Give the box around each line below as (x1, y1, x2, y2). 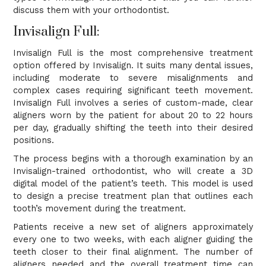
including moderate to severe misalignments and (13, 72, 253, 83)
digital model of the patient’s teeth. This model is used (13, 178, 253, 189)
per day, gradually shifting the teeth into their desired (13, 122, 253, 133)
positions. (13, 135, 58, 145)
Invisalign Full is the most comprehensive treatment (13, 47, 253, 58)
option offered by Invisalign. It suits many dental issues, (13, 60, 253, 71)
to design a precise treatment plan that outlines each (13, 191, 253, 201)
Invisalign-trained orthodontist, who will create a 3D (13, 166, 253, 176)
